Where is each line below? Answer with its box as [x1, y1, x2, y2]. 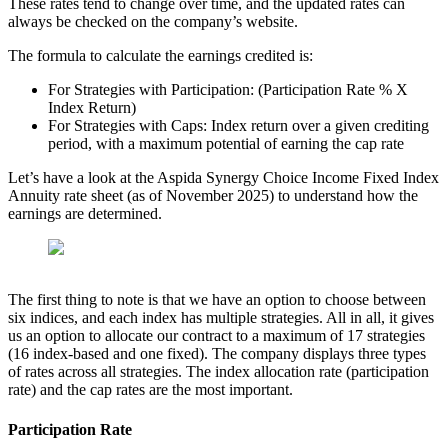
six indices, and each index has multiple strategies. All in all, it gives [8, 309, 434, 327]
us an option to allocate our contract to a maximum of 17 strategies [8, 327, 425, 345]
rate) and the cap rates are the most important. [8, 381, 293, 399]
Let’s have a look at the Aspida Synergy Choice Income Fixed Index [8, 169, 439, 187]
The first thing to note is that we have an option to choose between [8, 291, 426, 309]
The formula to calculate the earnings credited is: [8, 47, 313, 65]
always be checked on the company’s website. [8, 13, 298, 31]
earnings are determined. [8, 205, 162, 223]
